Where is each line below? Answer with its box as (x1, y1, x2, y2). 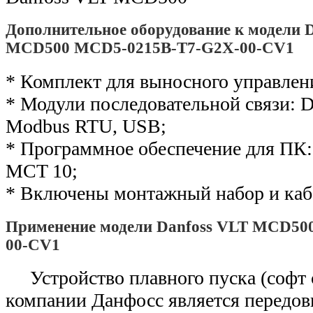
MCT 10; (6, 160, 78, 182)
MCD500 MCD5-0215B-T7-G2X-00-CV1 (6, 39, 294, 57)
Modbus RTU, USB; (6, 115, 166, 138)
